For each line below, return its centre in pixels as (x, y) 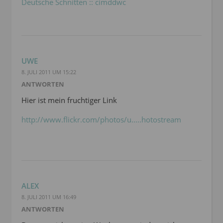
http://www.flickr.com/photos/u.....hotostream (101, 120)
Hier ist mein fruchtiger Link (69, 100)
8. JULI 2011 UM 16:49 (49, 197)
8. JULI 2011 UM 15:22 (49, 72)
